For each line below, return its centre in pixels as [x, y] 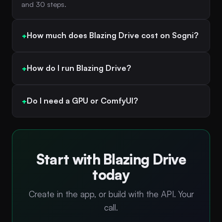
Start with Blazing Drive [111, 159]
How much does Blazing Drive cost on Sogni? [112, 35]
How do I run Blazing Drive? [79, 68]
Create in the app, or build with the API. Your [111, 194]
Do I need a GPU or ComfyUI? [82, 101]
